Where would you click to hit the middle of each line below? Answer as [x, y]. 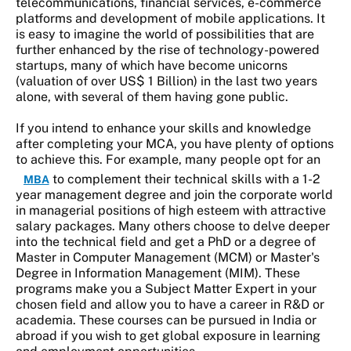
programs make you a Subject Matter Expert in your [166, 289]
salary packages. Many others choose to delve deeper [173, 226]
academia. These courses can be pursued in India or [166, 320]
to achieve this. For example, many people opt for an [168, 160]
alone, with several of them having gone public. [152, 97]
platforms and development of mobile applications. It [170, 19]
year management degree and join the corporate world [174, 195]
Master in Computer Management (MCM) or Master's [168, 258]
